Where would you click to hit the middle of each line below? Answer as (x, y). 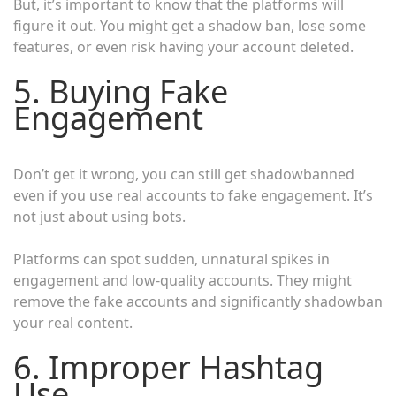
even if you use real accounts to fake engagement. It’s (193, 196)
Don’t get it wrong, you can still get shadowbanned (184, 175)
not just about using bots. (99, 217)
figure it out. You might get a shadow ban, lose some (190, 26)
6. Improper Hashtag (168, 368)
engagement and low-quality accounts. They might (183, 281)
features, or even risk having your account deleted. (183, 47)
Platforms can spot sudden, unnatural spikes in (171, 259)
